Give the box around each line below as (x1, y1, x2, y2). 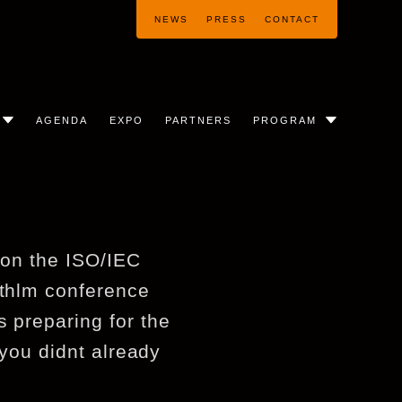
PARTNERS (165, 114, 232, 126)
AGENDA (36, 114, 89, 126)
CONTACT (265, 14, 319, 24)
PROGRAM (253, 114, 318, 126)
